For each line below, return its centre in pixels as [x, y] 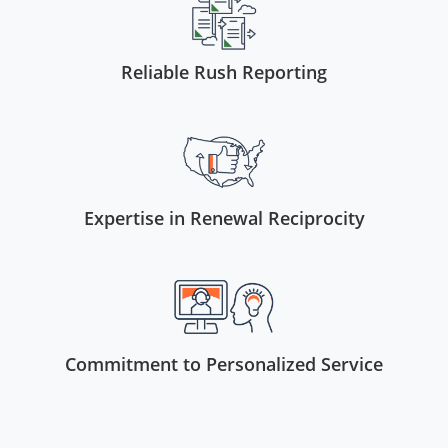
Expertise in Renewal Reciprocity [224, 217]
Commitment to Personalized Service [224, 363]
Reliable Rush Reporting [224, 71]
